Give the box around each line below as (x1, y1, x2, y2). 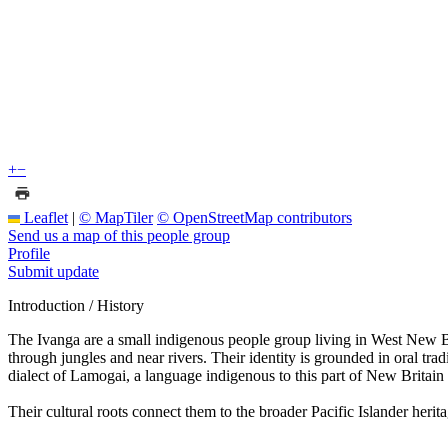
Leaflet (20, 208, 68, 226)
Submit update (8, 262, 99, 280)
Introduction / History (8, 296, 144, 314)
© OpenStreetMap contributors (157, 208, 352, 226)
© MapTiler (79, 208, 153, 226)
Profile (8, 244, 50, 262)
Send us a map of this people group (8, 226, 230, 244)
